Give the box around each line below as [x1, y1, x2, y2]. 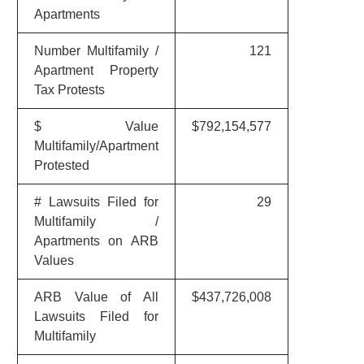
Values [33, 253, 74, 267]
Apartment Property [33, 63, 158, 77]
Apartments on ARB [33, 234, 158, 248]
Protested [33, 158, 89, 172]
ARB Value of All [33, 290, 158, 304]
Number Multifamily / [33, 44, 158, 58]
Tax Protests [33, 83, 105, 97]
